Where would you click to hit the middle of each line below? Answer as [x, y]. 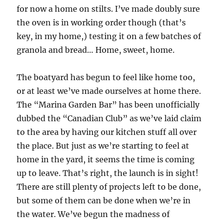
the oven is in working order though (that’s [101, 23]
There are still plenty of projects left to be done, [109, 187]
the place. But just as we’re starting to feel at [103, 146]
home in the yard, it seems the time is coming [106, 160]
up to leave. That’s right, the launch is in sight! [108, 173]
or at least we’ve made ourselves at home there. [109, 91]
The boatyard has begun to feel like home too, [106, 77]
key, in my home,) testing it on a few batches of [109, 36]
